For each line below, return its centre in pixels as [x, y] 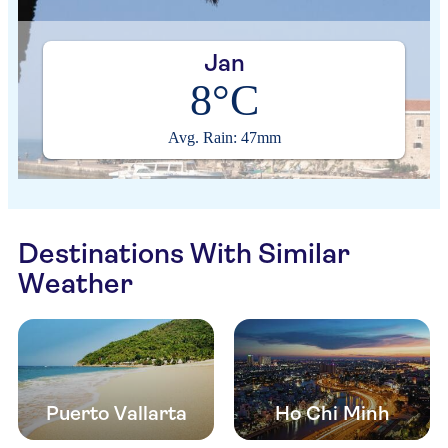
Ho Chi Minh [332, 414]
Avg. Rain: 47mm [224, 137]
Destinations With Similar [184, 253]
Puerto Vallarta [116, 414]
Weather [75, 283]
